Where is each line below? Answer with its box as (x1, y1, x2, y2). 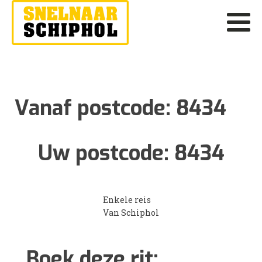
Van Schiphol (103, 206, 159, 218)
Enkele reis (103, 194, 151, 205)
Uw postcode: (37, 139, 174, 167)
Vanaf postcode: (15, 94, 176, 122)
